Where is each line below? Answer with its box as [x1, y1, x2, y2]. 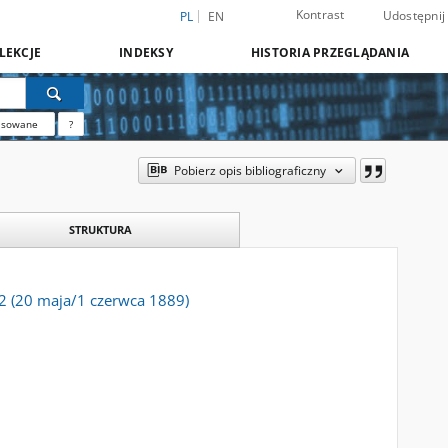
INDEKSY [119, 44, 173, 61]
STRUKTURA [68, 222, 132, 237]
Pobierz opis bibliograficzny [173, 162, 326, 179]
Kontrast [295, 6, 345, 23]
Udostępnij [382, 7, 445, 24]
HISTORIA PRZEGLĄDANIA [250, 44, 409, 61]
